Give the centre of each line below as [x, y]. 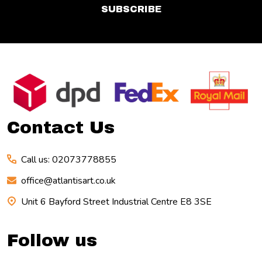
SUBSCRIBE [131, 9]
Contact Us [61, 128]
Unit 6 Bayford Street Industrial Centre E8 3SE [116, 202]
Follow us [52, 241]
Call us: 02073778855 [69, 160]
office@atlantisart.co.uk [68, 181]
